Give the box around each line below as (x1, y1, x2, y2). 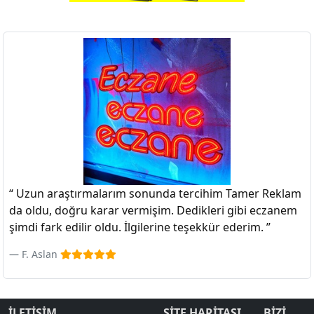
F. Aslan (22, 247, 60, 261)
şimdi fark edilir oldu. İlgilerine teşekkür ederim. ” (9, 219, 271, 235)
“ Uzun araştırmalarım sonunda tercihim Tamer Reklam (9, 185, 301, 201)
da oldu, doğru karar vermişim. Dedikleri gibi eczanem (9, 202, 297, 218)
